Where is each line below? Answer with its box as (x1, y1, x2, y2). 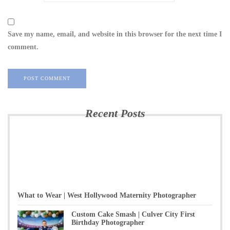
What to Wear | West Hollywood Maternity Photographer (17, 191, 196, 199)
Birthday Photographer (71, 219, 144, 226)
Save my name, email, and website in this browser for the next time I (8, 30, 222, 38)
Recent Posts (85, 107, 145, 120)
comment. (8, 43, 39, 51)
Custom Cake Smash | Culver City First (71, 210, 195, 218)
